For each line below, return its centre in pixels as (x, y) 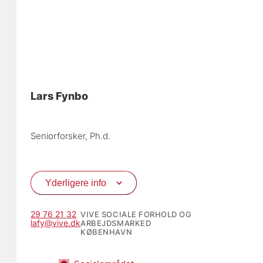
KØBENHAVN (107, 232)
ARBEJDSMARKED (116, 223)
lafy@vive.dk (56, 222)
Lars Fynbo (60, 96)
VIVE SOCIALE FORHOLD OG (136, 214)
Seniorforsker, (60, 136)
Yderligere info (76, 183)
